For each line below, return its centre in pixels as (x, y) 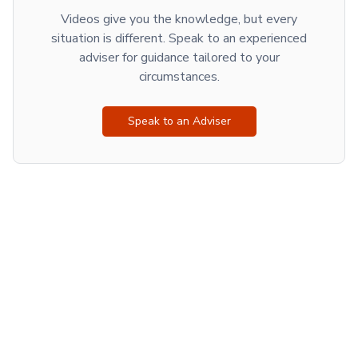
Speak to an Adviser (179, 121)
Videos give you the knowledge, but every (179, 19)
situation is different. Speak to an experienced (179, 38)
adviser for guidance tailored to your (179, 58)
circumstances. (179, 77)
